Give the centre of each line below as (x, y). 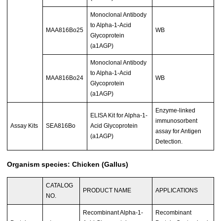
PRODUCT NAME (107, 190)
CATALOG (60, 185)
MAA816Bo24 (65, 78)
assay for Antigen (179, 131)
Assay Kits (24, 126)
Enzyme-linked (176, 110)
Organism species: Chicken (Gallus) (68, 164)
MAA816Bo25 (65, 30)
